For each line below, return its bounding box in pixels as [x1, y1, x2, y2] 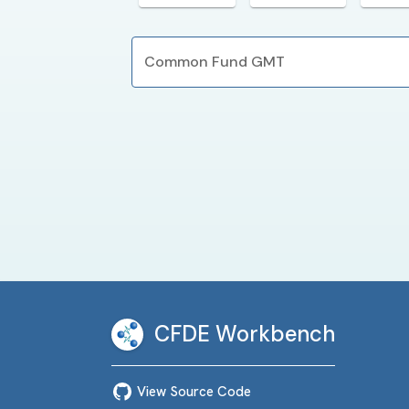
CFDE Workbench [153, 320, 335, 348]
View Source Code [136, 382, 251, 401]
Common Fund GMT [144, 52, 285, 71]
